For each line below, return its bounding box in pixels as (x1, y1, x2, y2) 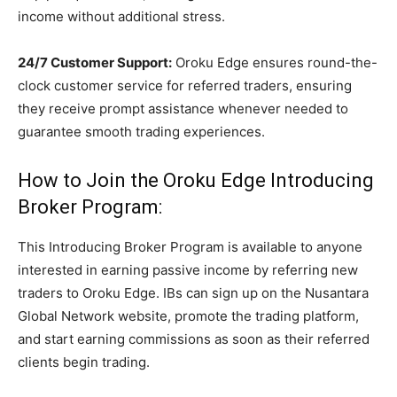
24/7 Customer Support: (18, 54, 172, 72)
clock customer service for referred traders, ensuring (18, 77, 352, 95)
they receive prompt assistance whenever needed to (18, 100, 348, 118)
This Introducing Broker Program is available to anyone (18, 238, 362, 256)
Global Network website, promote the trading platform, (18, 307, 359, 325)
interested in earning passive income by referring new (18, 261, 358, 279)
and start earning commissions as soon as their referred (18, 331, 370, 348)
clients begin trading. (18, 354, 150, 371)
